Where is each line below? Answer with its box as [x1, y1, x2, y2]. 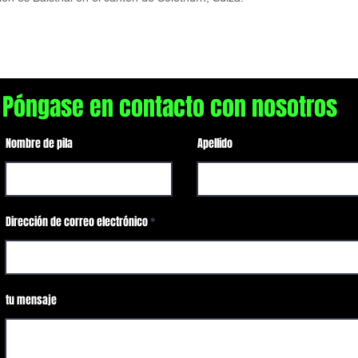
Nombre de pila [6, 135, 73, 152]
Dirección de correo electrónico [6, 213, 148, 230]
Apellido [197, 135, 233, 152]
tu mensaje [6, 292, 57, 308]
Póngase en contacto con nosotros [2, 89, 337, 125]
